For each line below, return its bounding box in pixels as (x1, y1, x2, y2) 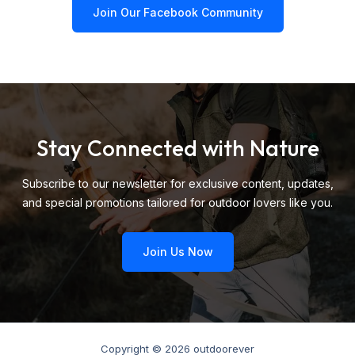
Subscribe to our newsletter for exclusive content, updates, (21, 177, 334, 190)
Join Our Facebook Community (92, 6, 263, 19)
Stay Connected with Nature (36, 134, 319, 162)
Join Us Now (142, 245, 213, 258)
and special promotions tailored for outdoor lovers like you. (22, 196, 333, 209)
